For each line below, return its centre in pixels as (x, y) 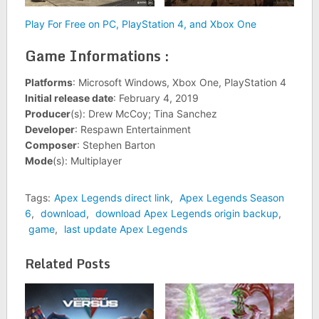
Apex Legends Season (231, 198)
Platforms (48, 83)
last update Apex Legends (125, 229)
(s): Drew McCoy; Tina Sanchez (143, 114)
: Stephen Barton (116, 145)
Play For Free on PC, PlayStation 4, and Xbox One (140, 24)
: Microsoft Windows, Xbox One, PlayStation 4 (179, 83)
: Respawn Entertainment (132, 130)
